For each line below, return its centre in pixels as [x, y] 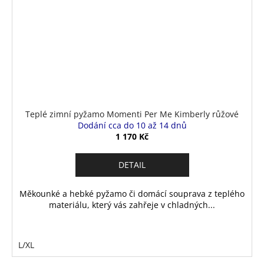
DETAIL [132, 165]
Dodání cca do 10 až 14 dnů [132, 126]
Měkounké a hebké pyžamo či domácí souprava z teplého [132, 194]
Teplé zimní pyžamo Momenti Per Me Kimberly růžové [132, 114]
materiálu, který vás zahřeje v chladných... [132, 205]
